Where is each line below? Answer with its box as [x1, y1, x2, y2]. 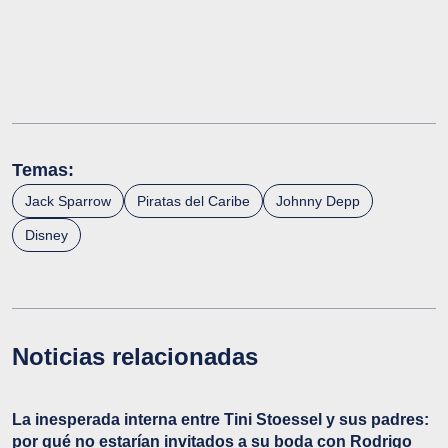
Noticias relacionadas [12, 343, 258, 371]
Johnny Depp [276, 193, 360, 210]
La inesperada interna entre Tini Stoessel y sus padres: [12, 411, 429, 429]
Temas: [12, 160, 74, 181]
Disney [25, 227, 68, 244]
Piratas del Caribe [137, 193, 250, 210]
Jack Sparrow [25, 193, 111, 210]
